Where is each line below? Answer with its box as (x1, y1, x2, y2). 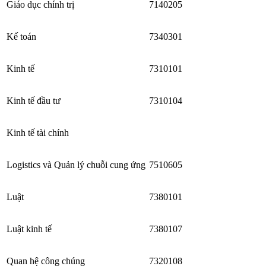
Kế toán (7, 31, 36, 42)
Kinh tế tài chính (7, 127, 69, 138)
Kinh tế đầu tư (7, 95, 61, 106)
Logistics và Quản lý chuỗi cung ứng (7, 159, 145, 170)
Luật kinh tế (7, 223, 52, 234)
